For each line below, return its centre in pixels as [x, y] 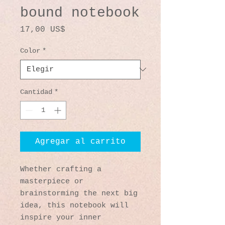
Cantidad [36, 92]
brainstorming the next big [79, 193]
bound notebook [80, 13]
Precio [80, 29]
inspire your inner [61, 217]
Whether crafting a [61, 169]
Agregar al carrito [80, 141]
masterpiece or [52, 181]
